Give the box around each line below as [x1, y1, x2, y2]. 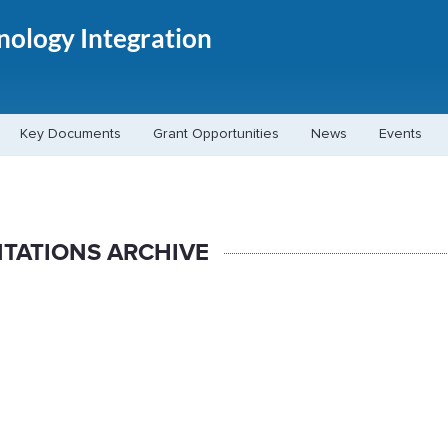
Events [379, 127, 422, 141]
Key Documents [20, 127, 121, 141]
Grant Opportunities [153, 127, 279, 141]
